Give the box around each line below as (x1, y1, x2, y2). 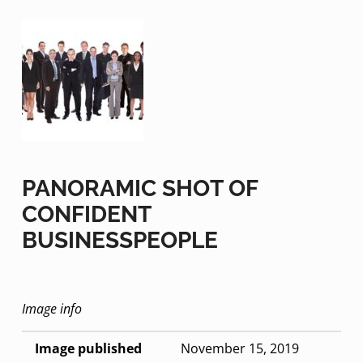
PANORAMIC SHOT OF (21, 174, 258, 201)
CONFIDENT (21, 200, 151, 227)
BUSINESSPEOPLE (21, 226, 218, 253)
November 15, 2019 (180, 339, 299, 357)
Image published (34, 339, 142, 357)
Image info (21, 299, 82, 318)
